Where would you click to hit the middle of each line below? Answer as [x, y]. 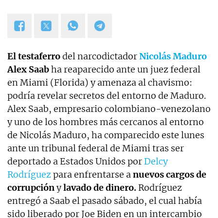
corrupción [31, 188]
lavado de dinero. [101, 188]
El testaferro [35, 56]
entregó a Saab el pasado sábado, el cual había [105, 201]
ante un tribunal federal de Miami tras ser [96, 148]
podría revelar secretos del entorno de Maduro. [107, 96]
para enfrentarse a [92, 175]
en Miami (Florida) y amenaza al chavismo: [100, 83]
